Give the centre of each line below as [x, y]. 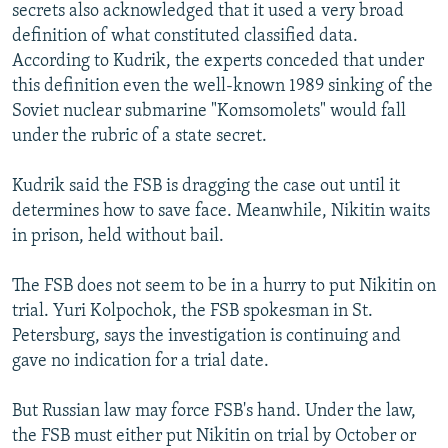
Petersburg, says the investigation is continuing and [206, 336]
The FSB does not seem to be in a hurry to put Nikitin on [224, 286]
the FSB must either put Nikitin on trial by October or [214, 436]
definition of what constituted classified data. [185, 36]
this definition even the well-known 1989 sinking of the [222, 86]
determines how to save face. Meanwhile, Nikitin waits [221, 211]
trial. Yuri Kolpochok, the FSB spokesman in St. [192, 311]
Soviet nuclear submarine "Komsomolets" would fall [209, 111]
